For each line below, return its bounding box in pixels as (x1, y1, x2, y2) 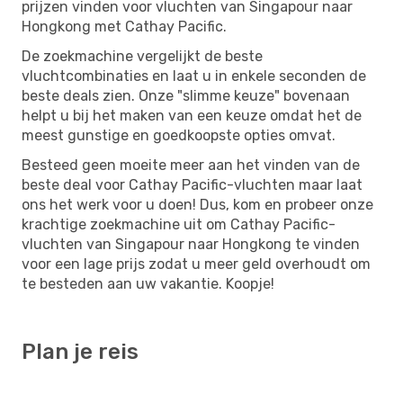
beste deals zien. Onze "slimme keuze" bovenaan (22, 86, 350, 104)
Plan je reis (22, 338, 139, 364)
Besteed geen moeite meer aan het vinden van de (22, 156, 360, 174)
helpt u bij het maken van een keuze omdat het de (22, 106, 362, 124)
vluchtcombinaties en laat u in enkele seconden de (22, 67, 366, 85)
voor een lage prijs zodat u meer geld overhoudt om (22, 255, 371, 273)
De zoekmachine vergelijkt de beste (22, 47, 263, 65)
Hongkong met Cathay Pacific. (22, 17, 227, 35)
